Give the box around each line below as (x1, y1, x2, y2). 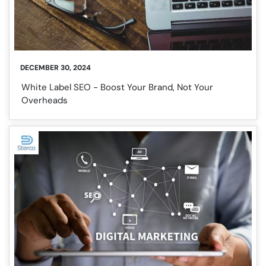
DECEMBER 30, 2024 (20, 63, 91, 73)
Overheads (21, 94, 68, 107)
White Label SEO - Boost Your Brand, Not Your (21, 81, 213, 94)
